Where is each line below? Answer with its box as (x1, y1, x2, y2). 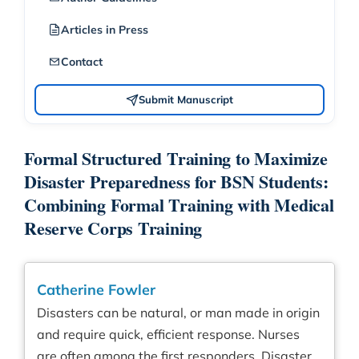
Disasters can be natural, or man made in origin (37, 305, 320, 321)
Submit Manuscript (139, 93, 233, 106)
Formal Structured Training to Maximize (24, 145, 328, 171)
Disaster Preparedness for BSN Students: (24, 168, 329, 195)
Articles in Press (61, 22, 148, 37)
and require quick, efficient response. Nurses (37, 326, 300, 342)
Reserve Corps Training (24, 215, 203, 241)
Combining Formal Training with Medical (24, 192, 334, 218)
